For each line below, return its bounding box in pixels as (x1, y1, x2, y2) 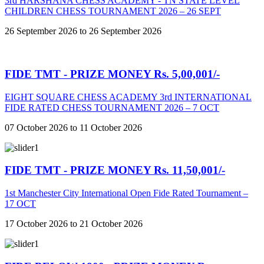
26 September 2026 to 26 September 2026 (5, 26, 161, 37)
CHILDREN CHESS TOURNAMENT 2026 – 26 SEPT (5, 6, 221, 16)
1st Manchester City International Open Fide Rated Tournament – (5, 187, 248, 198)
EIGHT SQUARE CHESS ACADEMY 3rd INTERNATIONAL (5, 91, 252, 102)
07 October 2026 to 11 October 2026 (5, 122, 142, 133)
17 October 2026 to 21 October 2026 (5, 218, 143, 229)
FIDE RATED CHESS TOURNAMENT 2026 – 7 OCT (5, 102, 219, 113)
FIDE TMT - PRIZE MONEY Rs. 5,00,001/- (5, 67, 220, 80)
